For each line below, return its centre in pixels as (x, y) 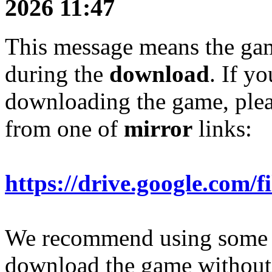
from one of (64, 129)
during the (57, 74)
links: (222, 129)
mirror (158, 129)
